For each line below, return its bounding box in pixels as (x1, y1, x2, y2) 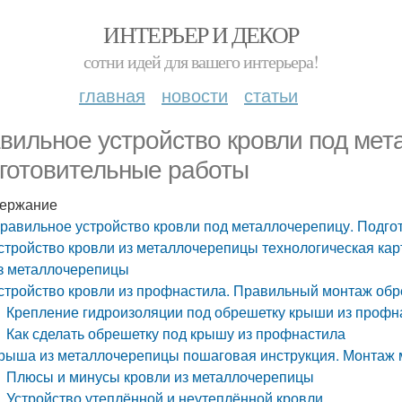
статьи (244, 82, 298, 108)
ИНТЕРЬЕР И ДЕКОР (103, 19, 299, 49)
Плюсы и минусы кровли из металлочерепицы (6, 366, 315, 387)
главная (79, 82, 145, 108)
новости (162, 82, 228, 108)
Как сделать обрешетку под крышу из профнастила (6, 323, 346, 344)
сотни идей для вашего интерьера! (83, 49, 319, 74)
